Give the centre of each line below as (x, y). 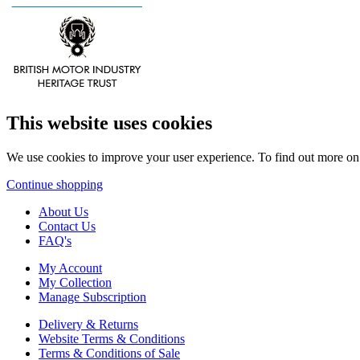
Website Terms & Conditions (112, 338)
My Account (70, 268)
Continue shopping (55, 184)
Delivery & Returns (88, 324)
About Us (63, 211)
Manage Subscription (92, 297)
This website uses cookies (109, 123)
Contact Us (67, 226)
